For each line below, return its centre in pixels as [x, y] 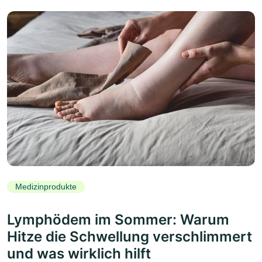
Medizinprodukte [46, 187]
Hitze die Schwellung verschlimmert [130, 237]
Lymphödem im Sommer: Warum [118, 220]
